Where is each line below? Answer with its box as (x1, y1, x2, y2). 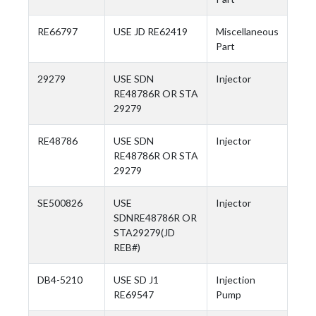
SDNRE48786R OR (114, 212, 197, 224)
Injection (216, 274, 255, 286)
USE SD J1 (114, 274, 159, 286)
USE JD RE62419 (114, 25, 188, 37)
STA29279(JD (114, 226, 175, 238)
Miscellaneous (216, 25, 279, 37)
